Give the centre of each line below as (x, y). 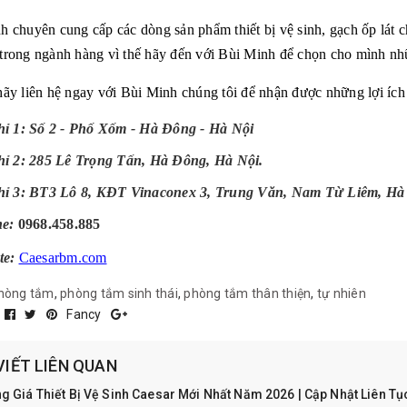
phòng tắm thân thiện (248, 294)
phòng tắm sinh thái (119, 294)
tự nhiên (341, 294)
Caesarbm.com (63, 258)
